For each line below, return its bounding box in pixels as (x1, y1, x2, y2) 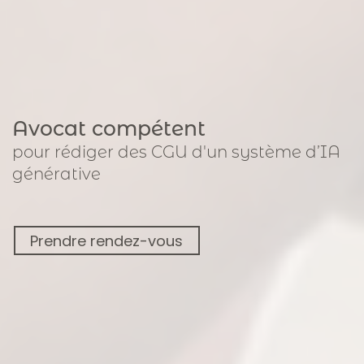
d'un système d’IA (192, 142, 340, 162)
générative (12, 164, 101, 184)
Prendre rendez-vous (30, 230, 184, 251)
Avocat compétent (12, 116, 206, 141)
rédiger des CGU (54, 142, 188, 162)
